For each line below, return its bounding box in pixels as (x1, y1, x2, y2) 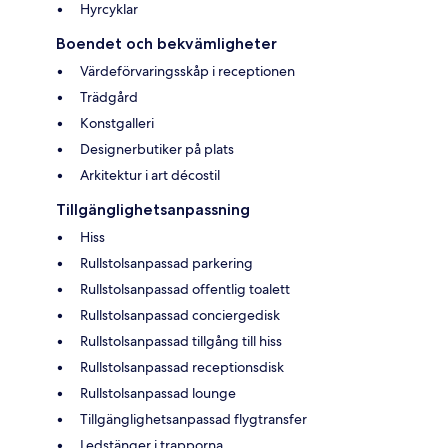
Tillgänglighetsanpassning (56, 199, 250, 219)
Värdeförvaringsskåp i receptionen (80, 61, 295, 80)
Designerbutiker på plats (80, 139, 234, 158)
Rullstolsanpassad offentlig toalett (80, 279, 290, 298)
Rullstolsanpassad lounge (80, 383, 236, 402)
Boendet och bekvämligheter (56, 33, 277, 53)
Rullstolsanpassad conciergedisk (80, 305, 280, 324)
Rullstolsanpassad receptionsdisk (80, 357, 284, 376)
